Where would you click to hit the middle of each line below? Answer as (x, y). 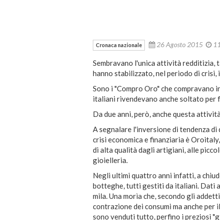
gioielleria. (110, 160)
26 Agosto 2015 (180, 44)
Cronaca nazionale (119, 45)
